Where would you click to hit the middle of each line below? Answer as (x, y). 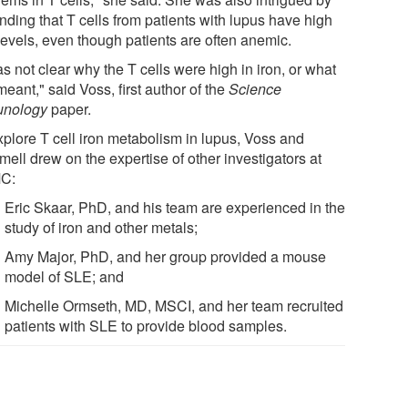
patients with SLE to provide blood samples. (146, 325)
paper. (70, 108)
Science (255, 88)
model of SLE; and (65, 276)
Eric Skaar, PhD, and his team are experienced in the (175, 207)
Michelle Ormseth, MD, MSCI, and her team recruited (174, 305)
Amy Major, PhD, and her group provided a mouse (166, 256)
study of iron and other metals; (102, 227)
